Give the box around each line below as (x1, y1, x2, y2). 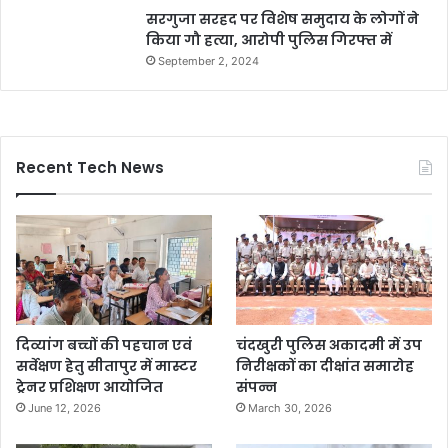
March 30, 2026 (248, 401, 333, 416)
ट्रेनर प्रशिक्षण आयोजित (16, 377, 163, 398)
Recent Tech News (16, 156, 164, 178)
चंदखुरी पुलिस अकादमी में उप (236, 335, 423, 356)
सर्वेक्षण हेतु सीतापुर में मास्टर (16, 356, 197, 377)
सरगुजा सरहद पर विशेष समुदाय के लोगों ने (146, 8, 419, 29)
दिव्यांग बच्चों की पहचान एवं (16, 335, 192, 356)
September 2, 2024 (158, 53, 259, 68)
